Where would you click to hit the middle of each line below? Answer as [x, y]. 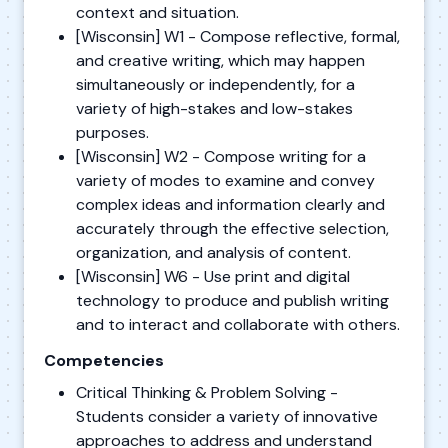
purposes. [112, 132]
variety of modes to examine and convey [225, 180]
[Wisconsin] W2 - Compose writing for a [221, 156]
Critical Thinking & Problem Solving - [207, 392]
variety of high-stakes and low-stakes [214, 108]
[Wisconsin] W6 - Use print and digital [213, 276]
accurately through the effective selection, [232, 228]
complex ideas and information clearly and [230, 204]
